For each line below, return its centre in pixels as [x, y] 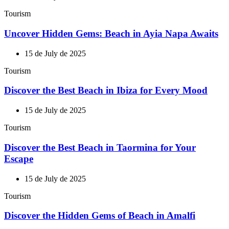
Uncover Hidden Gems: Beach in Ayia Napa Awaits [111, 33]
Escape [19, 158]
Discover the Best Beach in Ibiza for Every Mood [106, 90]
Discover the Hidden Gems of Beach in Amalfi [100, 216]
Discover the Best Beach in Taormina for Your [100, 147]
